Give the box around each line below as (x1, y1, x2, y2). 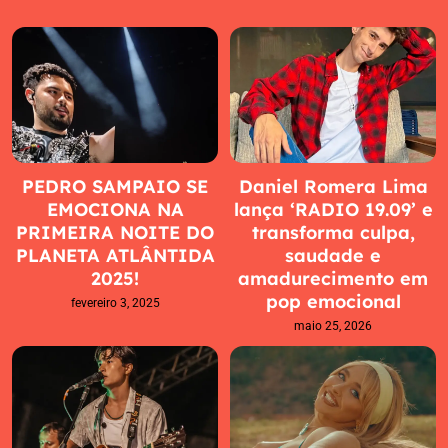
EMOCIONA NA (46, 198, 184, 222)
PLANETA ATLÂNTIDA (15, 244, 215, 268)
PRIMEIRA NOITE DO (16, 221, 214, 245)
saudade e (285, 244, 381, 268)
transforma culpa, (251, 221, 415, 245)
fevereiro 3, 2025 (70, 296, 160, 311)
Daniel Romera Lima (238, 175, 428, 199)
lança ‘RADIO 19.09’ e (233, 198, 433, 222)
